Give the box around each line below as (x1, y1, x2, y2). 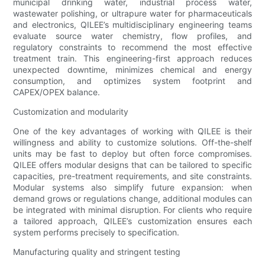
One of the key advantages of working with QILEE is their (13, 125, 252, 136)
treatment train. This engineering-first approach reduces (13, 53, 252, 63)
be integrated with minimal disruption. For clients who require (13, 204, 252, 215)
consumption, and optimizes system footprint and (13, 75, 252, 86)
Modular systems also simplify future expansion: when (13, 182, 252, 192)
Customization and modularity (13, 106, 129, 117)
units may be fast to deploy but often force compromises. (13, 148, 252, 159)
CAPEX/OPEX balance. (13, 86, 101, 97)
